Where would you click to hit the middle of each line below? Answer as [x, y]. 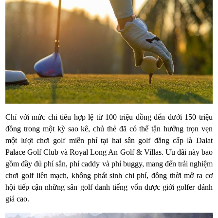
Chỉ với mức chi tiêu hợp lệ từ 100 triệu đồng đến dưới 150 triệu [109, 117]
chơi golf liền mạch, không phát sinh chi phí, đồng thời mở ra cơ [109, 176]
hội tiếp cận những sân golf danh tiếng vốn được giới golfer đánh [109, 187]
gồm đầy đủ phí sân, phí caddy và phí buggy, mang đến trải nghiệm [109, 164]
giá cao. [18, 199]
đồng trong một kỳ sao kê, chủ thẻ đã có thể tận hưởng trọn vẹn [109, 129]
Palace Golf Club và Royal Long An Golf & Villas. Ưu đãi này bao [109, 152]
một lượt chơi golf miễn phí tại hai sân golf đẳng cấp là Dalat [109, 141]
